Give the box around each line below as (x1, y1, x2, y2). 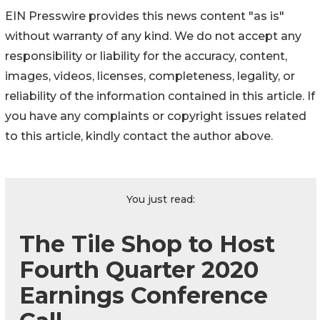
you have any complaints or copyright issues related (5, 109, 306, 123)
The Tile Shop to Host (19, 229, 275, 258)
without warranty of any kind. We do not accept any (5, 29, 301, 43)
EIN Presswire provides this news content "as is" (5, 9, 284, 23)
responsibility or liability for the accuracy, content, (5, 49, 287, 63)
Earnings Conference (19, 281, 268, 309)
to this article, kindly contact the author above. (5, 129, 273, 143)
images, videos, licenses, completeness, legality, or (5, 69, 295, 83)
